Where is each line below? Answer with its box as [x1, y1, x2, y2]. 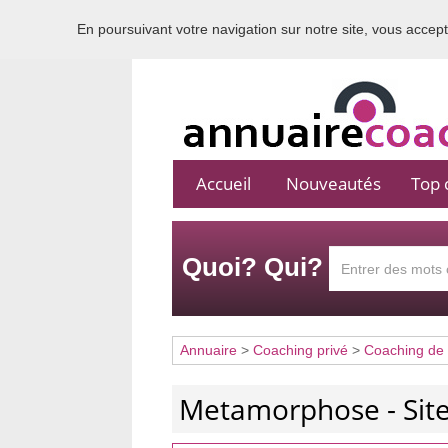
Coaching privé [253, 342, 348, 358]
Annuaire [180, 342, 237, 358]
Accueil [195, 172, 251, 195]
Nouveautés [285, 172, 381, 195]
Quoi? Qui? [182, 252, 323, 282]
